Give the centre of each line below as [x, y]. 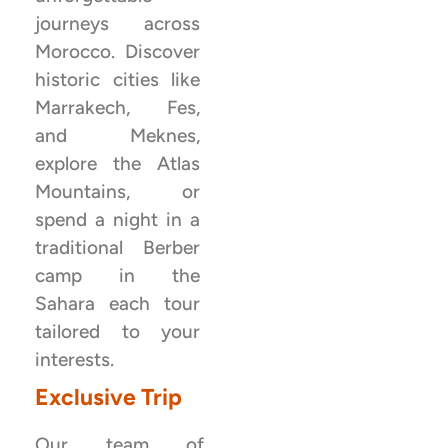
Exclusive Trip [108, 397]
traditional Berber [117, 248]
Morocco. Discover [117, 52]
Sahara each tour [117, 304]
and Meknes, [117, 136]
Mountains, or [117, 192]
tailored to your [117, 332]
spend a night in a [117, 220]
